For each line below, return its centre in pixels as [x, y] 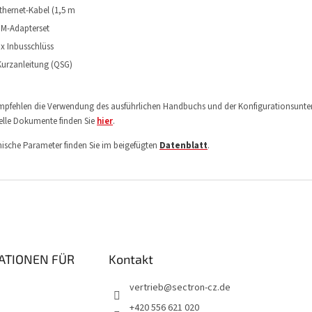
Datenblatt [184, 146]
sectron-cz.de [201, 288]
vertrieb [146, 288]
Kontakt [131, 259]
